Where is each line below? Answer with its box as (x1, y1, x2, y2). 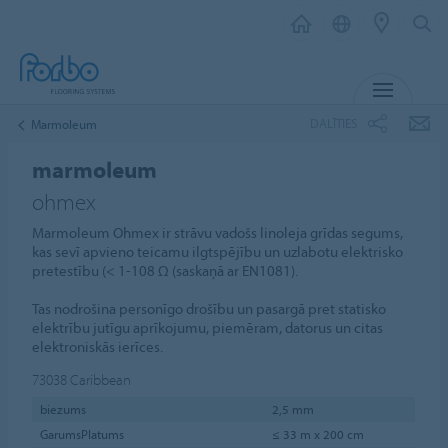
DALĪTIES (310, 114, 357, 131)
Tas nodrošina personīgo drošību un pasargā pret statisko (32, 299, 387, 318)
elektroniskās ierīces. (32, 337, 164, 356)
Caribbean (70, 370, 132, 389)
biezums (39, 400, 86, 417)
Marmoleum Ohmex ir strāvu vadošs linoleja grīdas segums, (32, 223, 404, 242)
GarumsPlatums (39, 425, 124, 442)
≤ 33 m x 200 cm (271, 425, 364, 442)
